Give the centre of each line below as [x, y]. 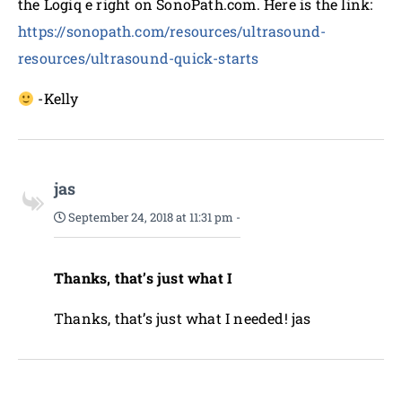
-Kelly [57, 98]
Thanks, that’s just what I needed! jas [183, 318]
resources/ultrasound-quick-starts [139, 58]
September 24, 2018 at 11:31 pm [149, 217]
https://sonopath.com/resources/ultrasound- [172, 31]
